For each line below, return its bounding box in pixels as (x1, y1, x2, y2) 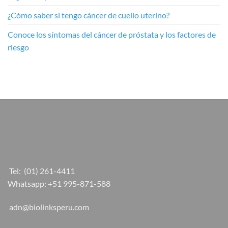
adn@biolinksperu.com (9, 202, 89, 212)
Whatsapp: (8, 179, 48, 189)
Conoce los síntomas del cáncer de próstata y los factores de (8, 29, 216, 39)
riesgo (8, 42, 29, 52)
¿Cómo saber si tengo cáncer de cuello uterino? (8, 10, 169, 20)
